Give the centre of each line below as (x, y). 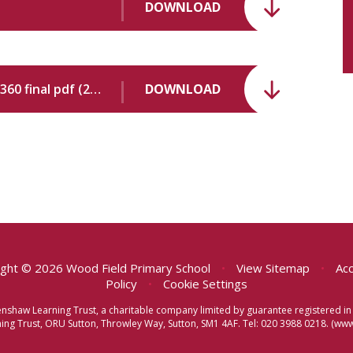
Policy (121, 284)
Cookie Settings (205, 284)
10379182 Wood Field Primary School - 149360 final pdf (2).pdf (95, 89)
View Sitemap (273, 268)
